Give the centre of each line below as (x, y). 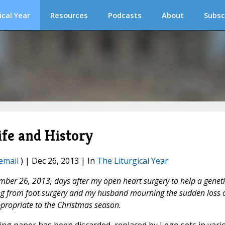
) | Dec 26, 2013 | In (58, 161)
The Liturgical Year (132, 161)
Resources (69, 15)
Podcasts (125, 15)
